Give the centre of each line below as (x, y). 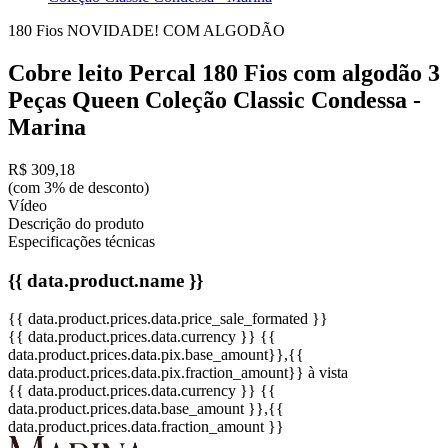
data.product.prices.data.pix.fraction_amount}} (156, 373)
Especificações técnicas (81, 241)
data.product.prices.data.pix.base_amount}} (146, 355)
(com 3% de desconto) (78, 187)
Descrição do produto (76, 223)
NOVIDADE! (115, 30)
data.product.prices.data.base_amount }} (136, 409)
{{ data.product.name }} (105, 280)
